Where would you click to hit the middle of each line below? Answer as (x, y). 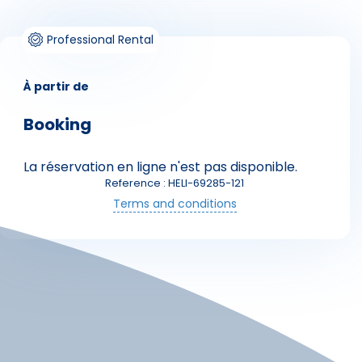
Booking (57, 125)
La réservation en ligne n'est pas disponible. (160, 167)
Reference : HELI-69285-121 (175, 183)
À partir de (56, 87)
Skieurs (99, 170)
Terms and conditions (175, 204)
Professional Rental (100, 40)
